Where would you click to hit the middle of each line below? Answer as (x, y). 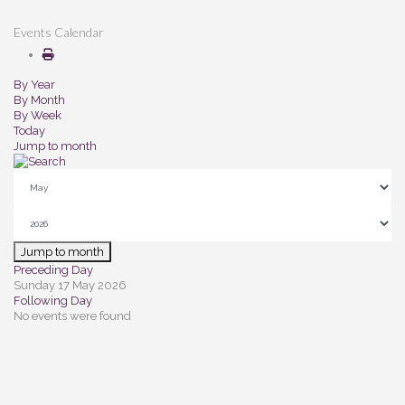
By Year (34, 85)
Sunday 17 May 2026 (70, 285)
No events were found (72, 316)
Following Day (53, 301)
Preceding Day (53, 270)
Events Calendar (59, 32)
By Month (39, 100)
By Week (38, 115)
